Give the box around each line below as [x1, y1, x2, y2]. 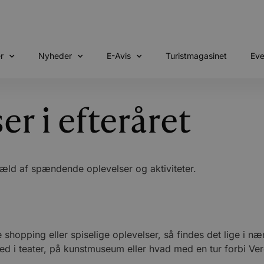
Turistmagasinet [165, 51, 227, 61]
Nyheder [38, 51, 72, 61]
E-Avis [106, 51, 131, 61]
